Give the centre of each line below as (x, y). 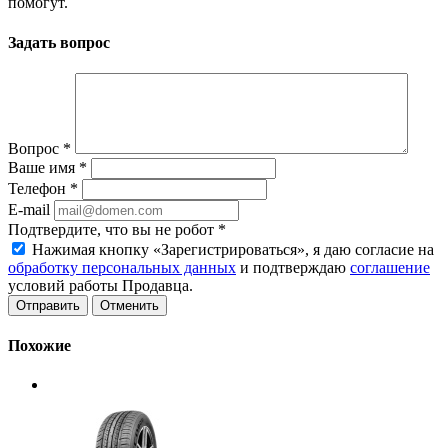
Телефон (39, 188)
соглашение (390, 267)
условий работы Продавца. (100, 285)
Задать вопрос (59, 42)
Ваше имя (43, 167)
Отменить (129, 305)
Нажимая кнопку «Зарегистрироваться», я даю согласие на (233, 249)
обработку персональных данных (122, 267)
